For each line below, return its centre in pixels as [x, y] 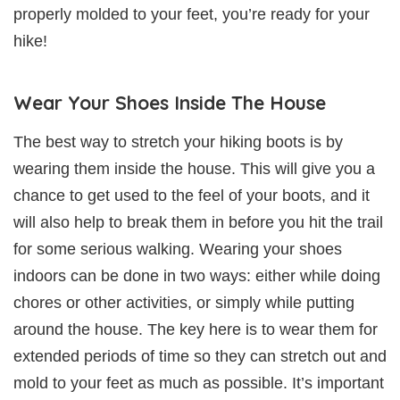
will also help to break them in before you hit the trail [198, 223]
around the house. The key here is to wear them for [196, 330]
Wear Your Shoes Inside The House [170, 103]
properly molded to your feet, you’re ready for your [192, 15]
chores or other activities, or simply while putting [184, 303]
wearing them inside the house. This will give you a [194, 169]
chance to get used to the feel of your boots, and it [192, 196]
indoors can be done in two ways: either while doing [197, 276]
